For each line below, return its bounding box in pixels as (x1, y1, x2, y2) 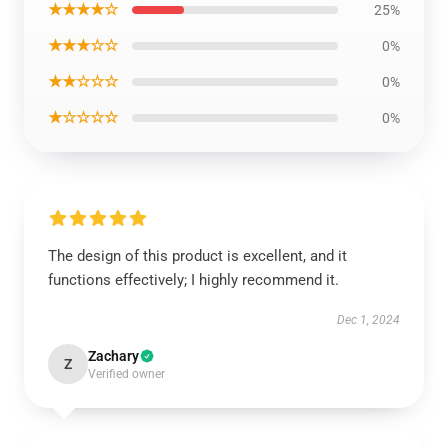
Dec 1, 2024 (337, 313, 400, 327)
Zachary (88, 348, 139, 364)
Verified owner (88, 367, 165, 381)
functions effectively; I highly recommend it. (48, 271, 339, 289)
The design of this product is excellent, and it (48, 247, 347, 265)
